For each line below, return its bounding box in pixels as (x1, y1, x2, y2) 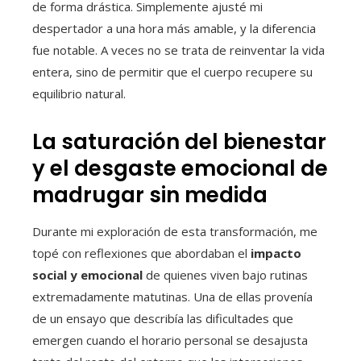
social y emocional (32, 267, 143, 284)
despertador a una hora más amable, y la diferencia (32, 20, 316, 37)
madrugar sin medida (32, 180, 268, 210)
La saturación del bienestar (32, 127, 326, 157)
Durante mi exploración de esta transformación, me (32, 223, 317, 240)
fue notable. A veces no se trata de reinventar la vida (32, 42, 325, 59)
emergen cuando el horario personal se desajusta (32, 332, 308, 349)
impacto (251, 245, 301, 262)
